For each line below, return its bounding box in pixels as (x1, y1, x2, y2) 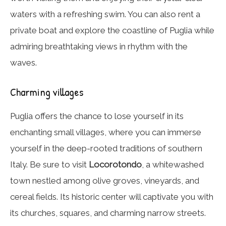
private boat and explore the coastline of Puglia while (10, 25, 214, 36)
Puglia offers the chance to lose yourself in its (10, 111, 184, 122)
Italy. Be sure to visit (10, 159, 89, 170)
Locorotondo (89, 159, 142, 170)
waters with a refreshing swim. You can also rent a (10, 9, 200, 20)
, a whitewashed (142, 159, 204, 170)
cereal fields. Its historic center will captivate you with (10, 192, 213, 202)
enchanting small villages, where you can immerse (10, 127, 201, 138)
